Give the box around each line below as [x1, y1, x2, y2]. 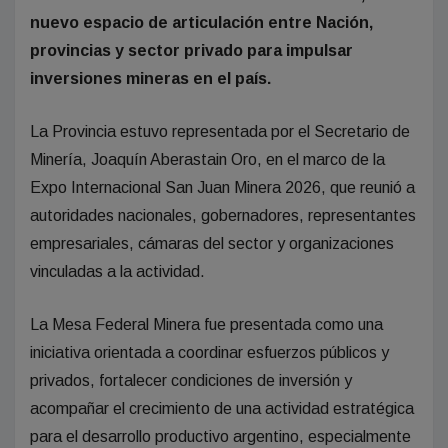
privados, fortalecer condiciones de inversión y [30, 371, 352, 389]
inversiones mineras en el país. [30, 69, 271, 87]
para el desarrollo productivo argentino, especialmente [30, 427, 411, 445]
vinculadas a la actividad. [30, 262, 205, 280]
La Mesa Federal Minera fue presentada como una [30, 315, 383, 333]
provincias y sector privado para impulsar [30, 41, 353, 59]
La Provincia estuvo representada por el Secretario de [30, 122, 410, 140]
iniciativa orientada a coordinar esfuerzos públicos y [30, 343, 389, 361]
